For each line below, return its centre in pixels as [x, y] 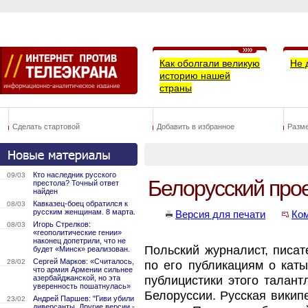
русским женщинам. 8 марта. [84, 212]
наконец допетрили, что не [79, 241]
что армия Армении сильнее [83, 269]
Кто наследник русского [75, 175]
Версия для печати [220, 214]
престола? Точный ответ [76, 183]
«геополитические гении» [77, 232]
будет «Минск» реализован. [81, 249]
